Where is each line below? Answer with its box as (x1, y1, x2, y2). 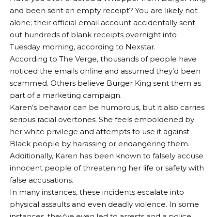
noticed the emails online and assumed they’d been (10, 66, 201, 76)
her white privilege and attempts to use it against (10, 127, 189, 137)
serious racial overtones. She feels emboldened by (10, 115, 194, 124)
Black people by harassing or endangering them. (10, 139, 189, 149)
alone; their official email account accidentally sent (10, 18, 195, 28)
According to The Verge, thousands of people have (10, 54, 197, 64)
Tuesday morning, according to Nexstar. (10, 42, 155, 52)
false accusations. (10, 175, 73, 185)
